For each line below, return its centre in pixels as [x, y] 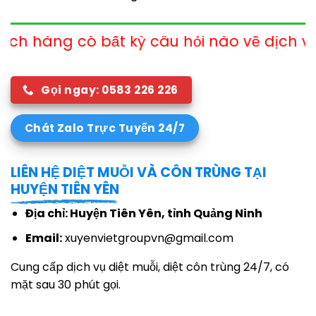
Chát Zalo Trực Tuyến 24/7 [105, 128]
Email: [43, 238]
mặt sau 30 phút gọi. [66, 284]
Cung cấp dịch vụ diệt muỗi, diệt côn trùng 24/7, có [150, 267]
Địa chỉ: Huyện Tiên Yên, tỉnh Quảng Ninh [144, 214]
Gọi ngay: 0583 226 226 [110, 90]
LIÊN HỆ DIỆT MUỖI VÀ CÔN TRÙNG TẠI [139, 172]
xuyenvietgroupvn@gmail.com [147, 238]
